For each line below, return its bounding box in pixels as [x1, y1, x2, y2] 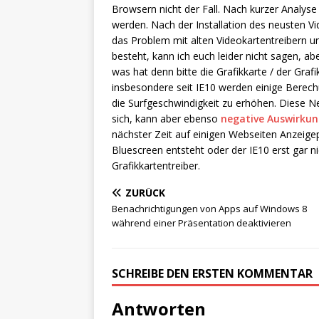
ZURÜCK [125, 186, 165, 199]
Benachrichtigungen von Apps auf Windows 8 [112, 202, 307, 215]
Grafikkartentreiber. [112, 159, 200, 172]
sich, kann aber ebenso [112, 112, 221, 125]
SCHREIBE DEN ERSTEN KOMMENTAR [112, 266, 313, 281]
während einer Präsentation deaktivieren [112, 216, 291, 229]
